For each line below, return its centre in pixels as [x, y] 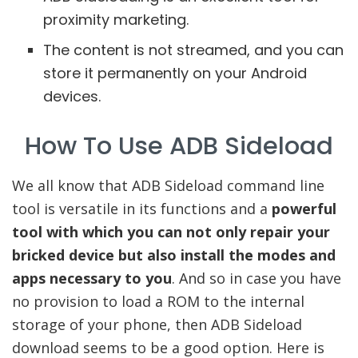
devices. [72, 96]
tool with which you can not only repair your [171, 232]
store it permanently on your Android [175, 73]
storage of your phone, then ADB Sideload [157, 325]
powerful [304, 209]
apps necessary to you [92, 278]
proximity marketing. [115, 19]
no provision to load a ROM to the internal [158, 302]
